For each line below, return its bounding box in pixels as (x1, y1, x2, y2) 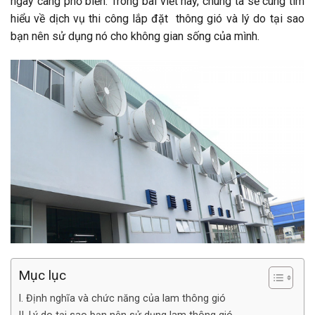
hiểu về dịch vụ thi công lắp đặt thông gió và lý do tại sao (11, 12, 304, 26)
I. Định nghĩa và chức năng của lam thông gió (18, 292, 226, 305)
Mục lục (18, 267, 66, 284)
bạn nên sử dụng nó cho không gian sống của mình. (11, 30, 259, 44)
